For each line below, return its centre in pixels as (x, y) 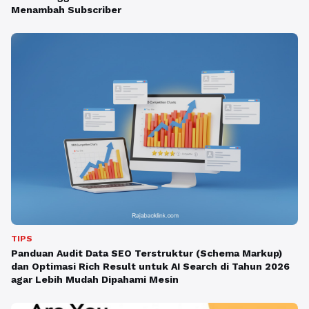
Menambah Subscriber (66, 10)
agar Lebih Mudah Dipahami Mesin (95, 279)
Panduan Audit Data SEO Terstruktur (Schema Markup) (147, 253)
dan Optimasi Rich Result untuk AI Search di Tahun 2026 (150, 266)
